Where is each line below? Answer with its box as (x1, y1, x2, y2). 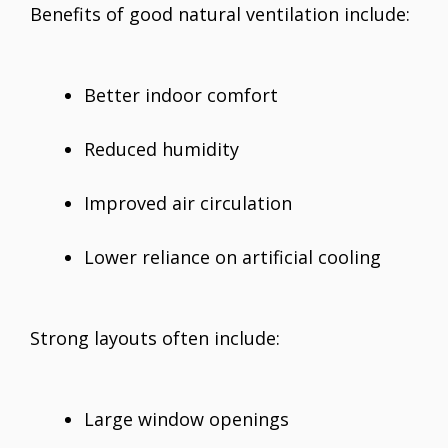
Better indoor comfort (84, 83, 278, 108)
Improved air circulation (84, 191, 292, 216)
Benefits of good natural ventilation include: (30, 2, 410, 27)
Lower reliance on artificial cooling (84, 245, 381, 270)
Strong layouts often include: (30, 326, 280, 351)
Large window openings (84, 407, 289, 432)
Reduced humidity (84, 137, 239, 162)
